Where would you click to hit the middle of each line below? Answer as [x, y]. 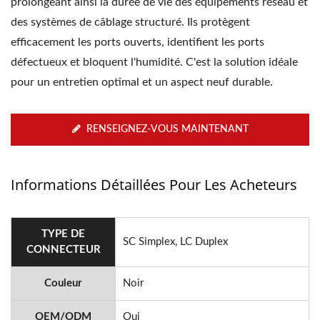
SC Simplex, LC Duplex [175, 242]
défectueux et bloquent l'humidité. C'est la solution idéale [154, 62]
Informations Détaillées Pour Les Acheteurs [154, 185]
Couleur [63, 283]
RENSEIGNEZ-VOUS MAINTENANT [167, 129]
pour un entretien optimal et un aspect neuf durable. [142, 82]
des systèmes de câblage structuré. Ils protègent [130, 22]
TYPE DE [63, 234]
